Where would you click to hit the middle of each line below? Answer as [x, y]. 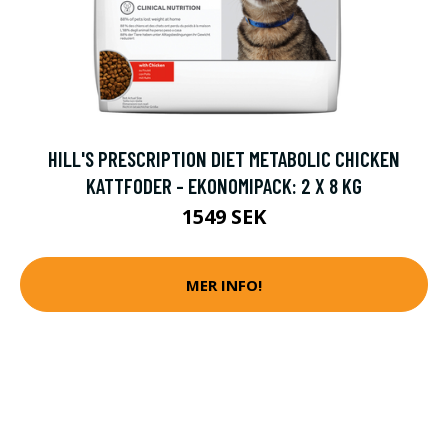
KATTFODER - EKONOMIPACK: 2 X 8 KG [224, 186]
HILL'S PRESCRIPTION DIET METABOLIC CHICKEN [224, 159]
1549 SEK [224, 217]
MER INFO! [224, 284]
